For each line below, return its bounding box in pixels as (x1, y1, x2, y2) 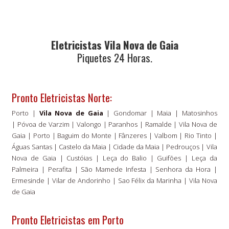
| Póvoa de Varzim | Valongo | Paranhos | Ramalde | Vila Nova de (12, 119, 217, 129)
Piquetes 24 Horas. (77, 49, 152, 65)
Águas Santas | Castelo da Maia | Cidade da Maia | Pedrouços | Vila (12, 142, 217, 151)
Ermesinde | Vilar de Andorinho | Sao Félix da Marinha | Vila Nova (12, 175, 217, 185)
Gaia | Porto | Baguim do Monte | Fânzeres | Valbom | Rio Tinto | (12, 130, 217, 140)
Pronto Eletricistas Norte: (12, 89, 112, 105)
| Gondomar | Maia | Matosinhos (106, 108, 217, 118)
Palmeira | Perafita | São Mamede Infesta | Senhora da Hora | (12, 164, 217, 174)
